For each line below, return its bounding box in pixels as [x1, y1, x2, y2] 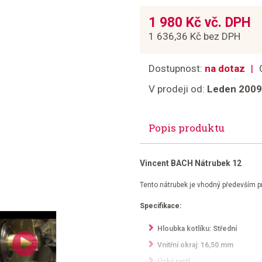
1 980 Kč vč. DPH [149, 15, 251, 30]
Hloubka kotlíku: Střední [157, 225, 237, 233]
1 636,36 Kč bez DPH [149, 30, 240, 42]
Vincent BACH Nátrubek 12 [140, 158, 242, 168]
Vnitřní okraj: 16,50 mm [157, 241, 233, 249]
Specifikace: [140, 202, 181, 210]
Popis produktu [149, 121, 225, 135]
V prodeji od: [149, 83, 207, 95]
